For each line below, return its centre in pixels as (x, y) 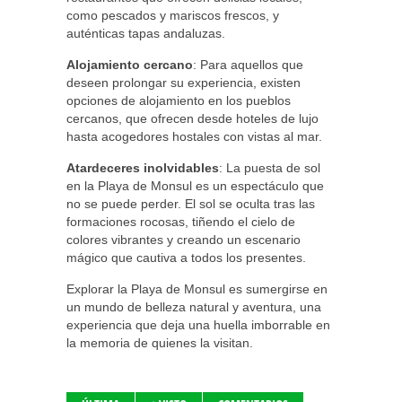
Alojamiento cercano (130, 65)
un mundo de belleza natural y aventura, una (194, 307)
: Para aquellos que (248, 65)
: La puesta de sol (270, 168)
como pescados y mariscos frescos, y (173, 15)
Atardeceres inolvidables (143, 168)
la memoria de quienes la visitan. (160, 343)
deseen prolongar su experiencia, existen (184, 83)
